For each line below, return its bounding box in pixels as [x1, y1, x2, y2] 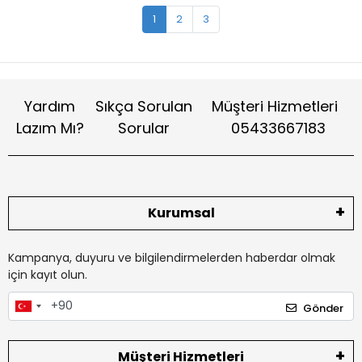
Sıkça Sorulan [95, 96, 193, 116]
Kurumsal [147, 204, 215, 222]
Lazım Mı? [15, 118, 84, 138]
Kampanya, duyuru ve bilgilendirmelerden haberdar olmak [8, 250, 335, 266]
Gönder [303, 300, 343, 316]
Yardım [24, 96, 76, 116]
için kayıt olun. [8, 267, 87, 283]
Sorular [118, 118, 170, 138]
